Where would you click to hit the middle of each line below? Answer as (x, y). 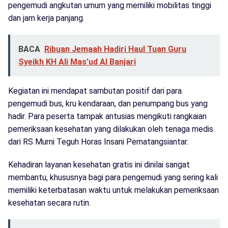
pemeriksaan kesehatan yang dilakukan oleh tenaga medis (111, 129)
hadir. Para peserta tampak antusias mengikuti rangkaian (107, 117)
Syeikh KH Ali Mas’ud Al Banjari (77, 62)
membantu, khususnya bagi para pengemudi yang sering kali (113, 178)
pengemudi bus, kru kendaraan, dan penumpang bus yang (108, 104)
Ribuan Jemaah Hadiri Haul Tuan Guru (115, 49)
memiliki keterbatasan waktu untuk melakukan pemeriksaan (113, 190)
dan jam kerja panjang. (46, 18)
